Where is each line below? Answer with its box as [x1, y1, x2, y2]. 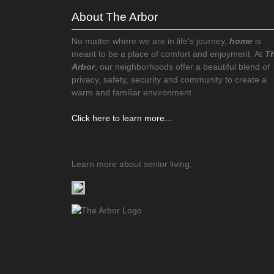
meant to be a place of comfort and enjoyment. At [72, 49, 265, 59]
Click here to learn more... [72, 113, 172, 124]
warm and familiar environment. [72, 87, 194, 98]
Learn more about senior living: [72, 159, 192, 169]
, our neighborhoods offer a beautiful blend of [95, 62, 270, 72]
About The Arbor [72, 10, 158, 24]
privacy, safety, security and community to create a [72, 75, 267, 85]
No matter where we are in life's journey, [72, 36, 229, 46]
